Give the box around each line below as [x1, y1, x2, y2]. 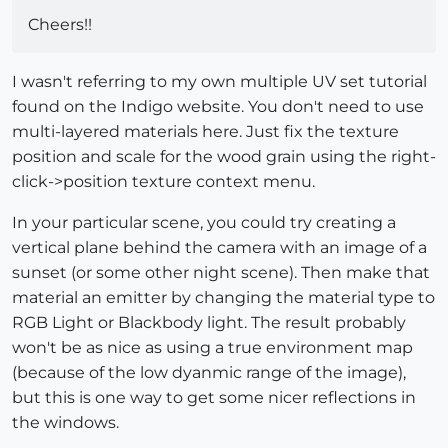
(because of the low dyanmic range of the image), [12, 362, 406, 382]
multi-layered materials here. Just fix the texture [12, 121, 399, 141]
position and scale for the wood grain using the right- [12, 146, 436, 166]
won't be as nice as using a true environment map [12, 337, 413, 357]
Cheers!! [28, 14, 92, 34]
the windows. [12, 412, 119, 432]
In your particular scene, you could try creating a [12, 212, 396, 232]
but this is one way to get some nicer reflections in [12, 387, 416, 407]
